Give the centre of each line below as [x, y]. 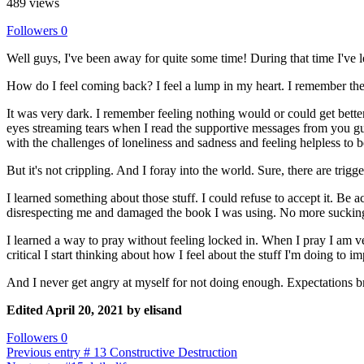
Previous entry [43, 353]
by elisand [153, 310]
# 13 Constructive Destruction [160, 353]
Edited [26, 310]
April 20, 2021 [84, 310]
